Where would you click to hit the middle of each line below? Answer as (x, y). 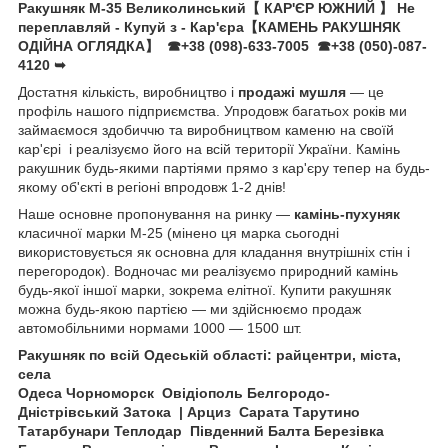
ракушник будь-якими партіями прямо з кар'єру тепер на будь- (224, 167)
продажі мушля (292, 91)
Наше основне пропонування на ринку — (156, 213)
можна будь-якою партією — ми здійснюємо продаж (189, 308)
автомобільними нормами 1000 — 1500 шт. (160, 327)
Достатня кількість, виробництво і (128, 91)
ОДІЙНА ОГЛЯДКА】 (88, 45)
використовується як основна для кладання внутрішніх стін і (214, 251)
